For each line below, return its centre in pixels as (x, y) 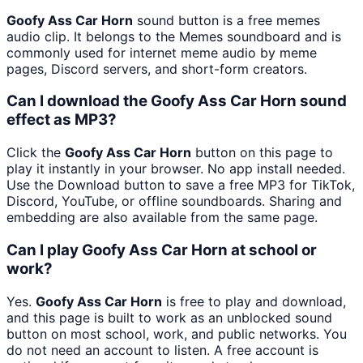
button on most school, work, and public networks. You (177, 333)
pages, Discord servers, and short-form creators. (157, 68)
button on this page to (262, 153)
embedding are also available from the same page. (162, 218)
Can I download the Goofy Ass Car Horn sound (177, 101)
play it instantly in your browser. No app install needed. (176, 169)
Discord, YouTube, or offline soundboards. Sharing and (174, 201)
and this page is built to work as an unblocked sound (169, 317)
